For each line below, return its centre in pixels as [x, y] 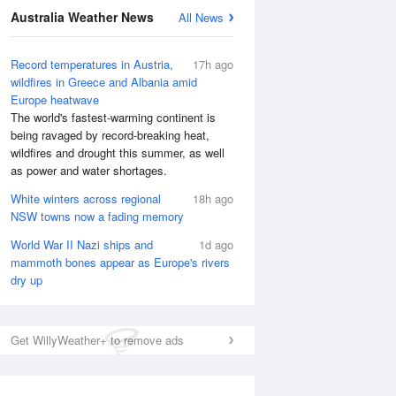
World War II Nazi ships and [82, 244]
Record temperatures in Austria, [92, 64]
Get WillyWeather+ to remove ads [97, 340]
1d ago [216, 244]
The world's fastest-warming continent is [113, 117]
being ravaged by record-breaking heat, [110, 135]
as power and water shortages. [89, 170]
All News [201, 17]
